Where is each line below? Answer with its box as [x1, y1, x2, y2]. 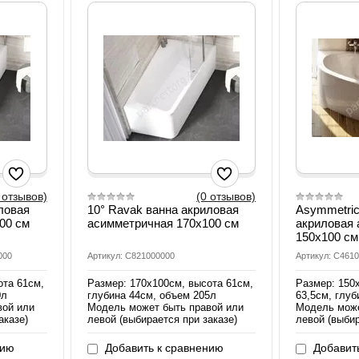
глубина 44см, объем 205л [87, 289, 216, 302]
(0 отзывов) [196, 190, 256, 204]
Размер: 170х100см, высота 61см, [87, 277, 253, 290]
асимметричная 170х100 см [87, 216, 239, 231]
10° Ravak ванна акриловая [87, 203, 239, 217]
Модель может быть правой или [87, 301, 244, 314]
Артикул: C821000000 [87, 251, 175, 261]
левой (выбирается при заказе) [87, 313, 237, 326]
